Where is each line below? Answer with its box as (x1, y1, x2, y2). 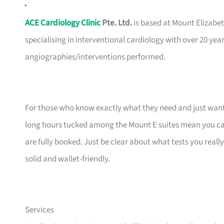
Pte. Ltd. (100, 17, 132, 29)
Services (25, 204, 54, 216)
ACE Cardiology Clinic (25, 17, 100, 29)
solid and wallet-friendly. (25, 153, 110, 165)
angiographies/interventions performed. (25, 51, 165, 63)
